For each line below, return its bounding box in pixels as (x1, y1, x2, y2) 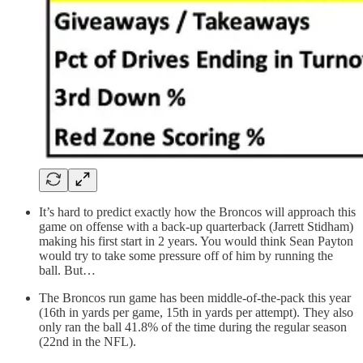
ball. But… (39, 263, 96, 278)
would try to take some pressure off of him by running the (39, 249, 333, 263)
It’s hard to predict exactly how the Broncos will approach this (39, 205, 356, 220)
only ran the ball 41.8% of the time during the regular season (39, 320, 347, 335)
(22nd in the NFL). (39, 335, 136, 349)
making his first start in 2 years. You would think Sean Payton (39, 234, 353, 249)
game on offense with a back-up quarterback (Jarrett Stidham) (39, 220, 353, 234)
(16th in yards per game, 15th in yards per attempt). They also (39, 305, 353, 320)
